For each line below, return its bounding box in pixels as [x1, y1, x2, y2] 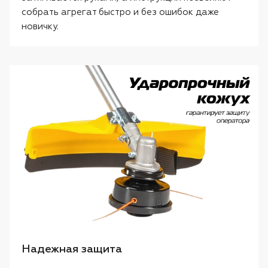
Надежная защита [22, 244, 122, 255]
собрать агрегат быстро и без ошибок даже [22, 8, 219, 17]
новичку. [22, 22, 59, 32]
